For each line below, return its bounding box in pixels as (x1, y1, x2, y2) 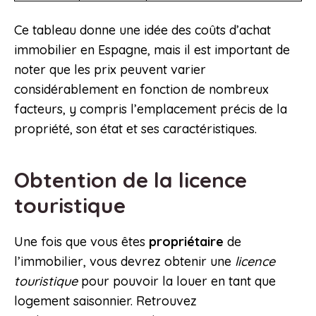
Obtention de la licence (14, 166, 247, 194)
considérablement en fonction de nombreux (14, 81, 269, 98)
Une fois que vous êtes (14, 233, 145, 250)
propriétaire (145, 233, 227, 250)
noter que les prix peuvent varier (14, 61, 206, 78)
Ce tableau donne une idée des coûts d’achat (14, 22, 271, 39)
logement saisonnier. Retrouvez (14, 293, 197, 310)
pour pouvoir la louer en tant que (78, 273, 276, 290)
